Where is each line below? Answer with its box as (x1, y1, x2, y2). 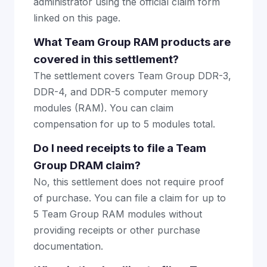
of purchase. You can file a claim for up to (33, 191, 226, 204)
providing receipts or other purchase (33, 223, 200, 236)
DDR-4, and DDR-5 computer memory (33, 85, 208, 98)
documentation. (33, 240, 103, 252)
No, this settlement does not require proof (33, 175, 224, 188)
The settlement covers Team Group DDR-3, (33, 69, 231, 82)
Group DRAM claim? (33, 158, 141, 172)
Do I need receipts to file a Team (33, 141, 206, 155)
